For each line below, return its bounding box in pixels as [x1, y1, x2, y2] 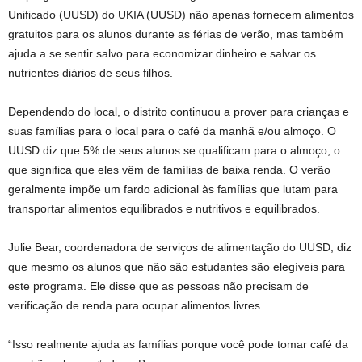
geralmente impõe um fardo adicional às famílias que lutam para [8, 183, 338, 196]
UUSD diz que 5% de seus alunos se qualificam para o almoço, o [8, 144, 340, 157]
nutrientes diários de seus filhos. [8, 66, 173, 79]
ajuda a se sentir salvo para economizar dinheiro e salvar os [8, 47, 316, 60]
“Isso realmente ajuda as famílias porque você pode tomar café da [8, 338, 348, 351]
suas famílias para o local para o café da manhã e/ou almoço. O [8, 124, 336, 137]
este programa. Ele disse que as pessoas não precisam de [8, 280, 309, 293]
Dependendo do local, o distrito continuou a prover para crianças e [8, 105, 349, 118]
